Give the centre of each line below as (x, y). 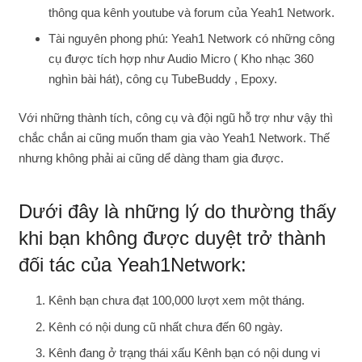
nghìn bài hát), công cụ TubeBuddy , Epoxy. (163, 79)
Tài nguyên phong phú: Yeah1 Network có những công (192, 39)
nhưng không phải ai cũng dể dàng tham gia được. (151, 158)
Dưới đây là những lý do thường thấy (177, 212)
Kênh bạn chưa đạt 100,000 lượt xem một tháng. (177, 301)
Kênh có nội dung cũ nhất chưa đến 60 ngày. (166, 326)
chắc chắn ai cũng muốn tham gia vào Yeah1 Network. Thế (174, 137)
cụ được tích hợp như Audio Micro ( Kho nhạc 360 (181, 59)
